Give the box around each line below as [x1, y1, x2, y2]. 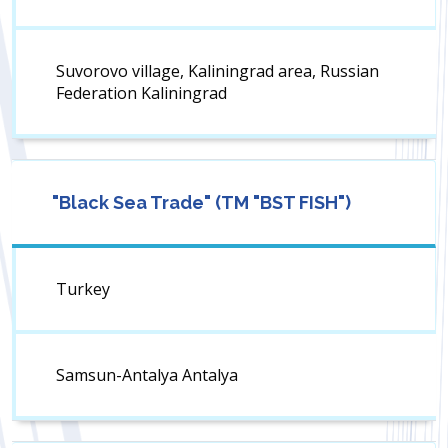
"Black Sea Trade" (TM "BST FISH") [52, 192, 351, 214]
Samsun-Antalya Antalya [56, 364, 238, 387]
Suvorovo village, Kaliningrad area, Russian [56, 60, 379, 83]
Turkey [56, 278, 110, 301]
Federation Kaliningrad [56, 82, 227, 105]
